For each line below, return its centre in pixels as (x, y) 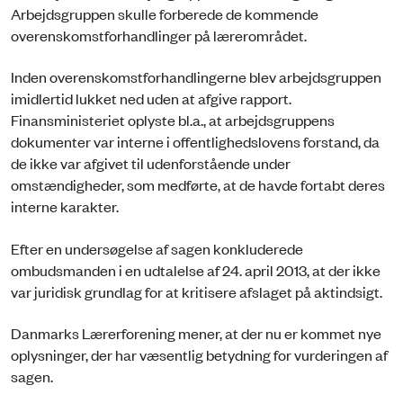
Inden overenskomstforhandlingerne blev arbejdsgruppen (196, 77)
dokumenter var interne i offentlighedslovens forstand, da (195, 142)
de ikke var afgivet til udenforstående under (151, 163)
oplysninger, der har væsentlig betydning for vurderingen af (199, 355)
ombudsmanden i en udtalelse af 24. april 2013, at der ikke (196, 269)
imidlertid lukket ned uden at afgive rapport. (151, 99)
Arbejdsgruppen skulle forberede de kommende (165, 13)
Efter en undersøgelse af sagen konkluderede (157, 248)
